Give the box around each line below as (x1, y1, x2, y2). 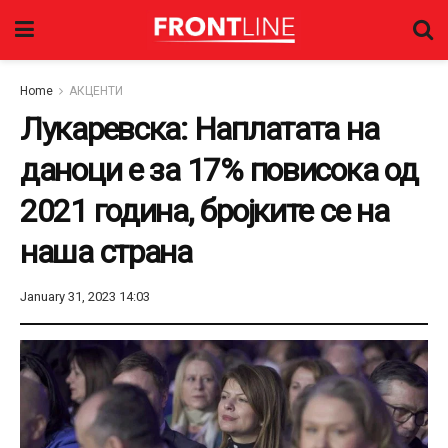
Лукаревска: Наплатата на (20, 110, 379, 148)
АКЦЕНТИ (69, 84, 123, 98)
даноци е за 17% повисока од (20, 151, 418, 189)
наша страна (20, 233, 192, 271)
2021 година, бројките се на (20, 192, 389, 230)
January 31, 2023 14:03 (20, 288, 150, 304)
